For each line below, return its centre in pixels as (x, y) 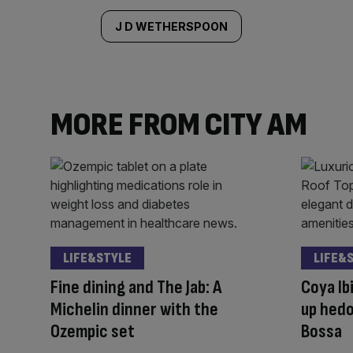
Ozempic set (93, 331)
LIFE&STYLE (97, 258)
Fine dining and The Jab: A (136, 287)
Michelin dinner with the (134, 309)
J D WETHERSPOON (171, 26)
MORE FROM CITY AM (179, 124)
